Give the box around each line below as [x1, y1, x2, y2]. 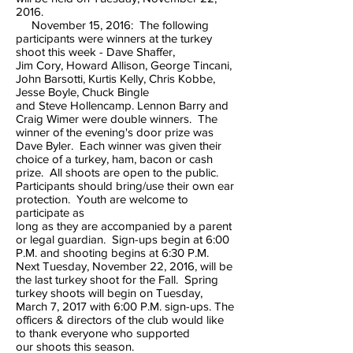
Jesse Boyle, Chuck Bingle [16, 85, 152, 98]
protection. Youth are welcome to [16, 192, 188, 206]
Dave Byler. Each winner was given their [16, 139, 221, 152]
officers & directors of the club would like [16, 313, 224, 326]
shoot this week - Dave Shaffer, [16, 45, 178, 58]
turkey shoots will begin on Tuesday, [16, 286, 203, 299]
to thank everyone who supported [16, 326, 190, 340]
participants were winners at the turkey [16, 32, 212, 45]
